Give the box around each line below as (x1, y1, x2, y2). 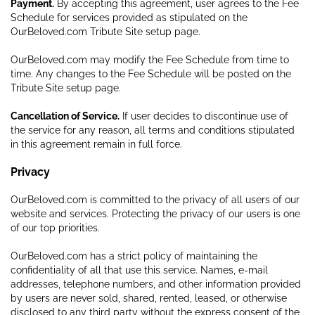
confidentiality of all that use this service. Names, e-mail (11, 264, 268, 276)
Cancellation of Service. (11, 110, 120, 122)
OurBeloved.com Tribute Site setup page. (11, 25, 200, 37)
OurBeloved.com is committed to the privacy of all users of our (11, 193, 300, 205)
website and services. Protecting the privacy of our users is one (11, 207, 300, 219)
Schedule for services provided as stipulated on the (11, 11, 247, 23)
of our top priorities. (11, 221, 100, 233)
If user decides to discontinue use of (120, 110, 288, 122)
